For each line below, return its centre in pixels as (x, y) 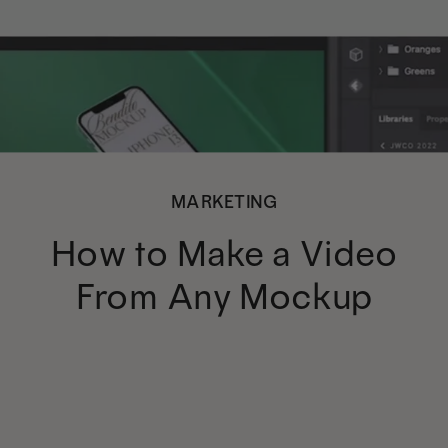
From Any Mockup (224, 296)
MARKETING (224, 202)
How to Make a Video (224, 252)
